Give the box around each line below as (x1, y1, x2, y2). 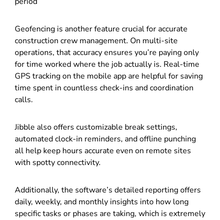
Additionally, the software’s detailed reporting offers (15, 184, 201, 195)
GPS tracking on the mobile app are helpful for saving (15, 70, 203, 82)
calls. (15, 94, 33, 105)
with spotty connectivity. (15, 157, 103, 168)
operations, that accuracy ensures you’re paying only (15, 47, 199, 58)
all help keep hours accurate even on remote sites (15, 145, 191, 156)
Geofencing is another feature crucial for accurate (15, 23, 188, 34)
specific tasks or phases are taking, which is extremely (15, 208, 205, 219)
